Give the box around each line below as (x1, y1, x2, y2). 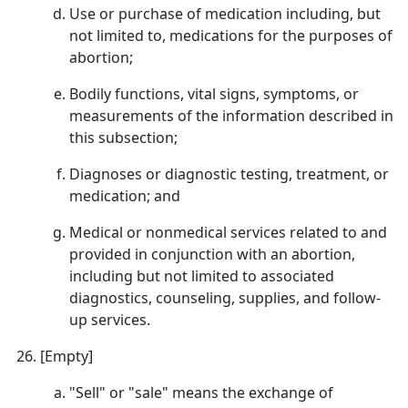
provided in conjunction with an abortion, (69, 244, 355, 264)
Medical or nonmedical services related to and (69, 222, 387, 242)
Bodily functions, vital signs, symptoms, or (69, 84, 359, 104)
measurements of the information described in (69, 106, 393, 126)
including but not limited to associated (69, 266, 334, 286)
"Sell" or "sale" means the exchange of (69, 382, 333, 403)
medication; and (69, 186, 180, 206)
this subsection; (69, 127, 178, 148)
